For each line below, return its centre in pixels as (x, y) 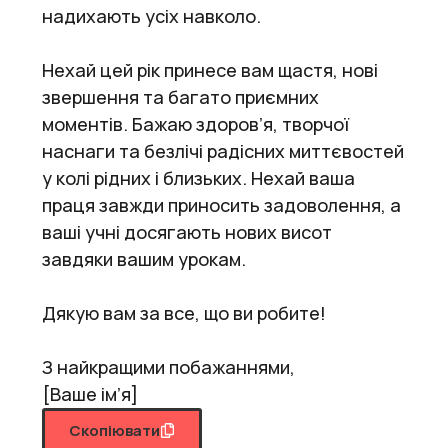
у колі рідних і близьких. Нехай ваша (198, 177)
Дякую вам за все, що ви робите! (184, 312)
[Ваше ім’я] (90, 393)
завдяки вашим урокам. (144, 258)
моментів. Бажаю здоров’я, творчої (195, 123)
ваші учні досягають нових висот (187, 231)
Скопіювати (114, 430)
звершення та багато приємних (180, 96)
